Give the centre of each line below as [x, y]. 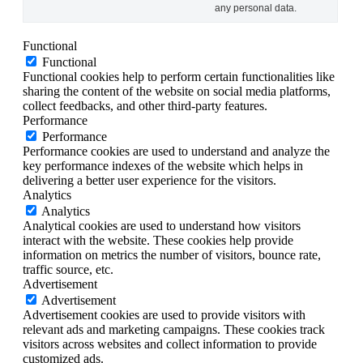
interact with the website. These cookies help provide [158, 240]
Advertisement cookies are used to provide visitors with [164, 314]
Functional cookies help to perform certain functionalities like [179, 76]
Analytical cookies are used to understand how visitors [162, 225]
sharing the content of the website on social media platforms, [177, 91]
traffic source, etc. [68, 269]
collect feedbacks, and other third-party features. [145, 105]
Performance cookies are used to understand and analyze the [176, 151]
